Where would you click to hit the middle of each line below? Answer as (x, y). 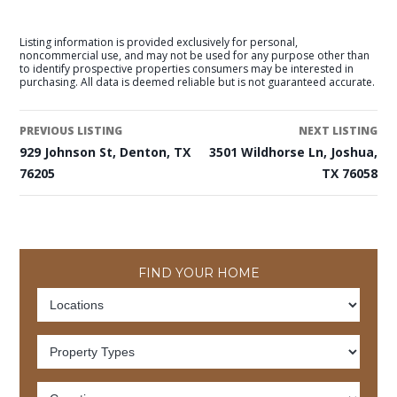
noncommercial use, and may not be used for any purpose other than (195, 55)
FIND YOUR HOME (198, 273)
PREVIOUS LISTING (71, 131)
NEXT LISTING (338, 131)
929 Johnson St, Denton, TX (105, 152)
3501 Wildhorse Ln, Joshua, (293, 152)
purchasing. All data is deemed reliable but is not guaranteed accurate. (198, 82)
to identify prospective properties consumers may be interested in (187, 69)
